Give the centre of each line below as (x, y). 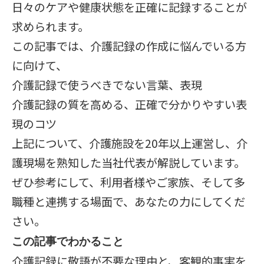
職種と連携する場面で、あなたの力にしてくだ (128, 202)
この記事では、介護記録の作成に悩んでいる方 (129, 46)
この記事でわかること (68, 242)
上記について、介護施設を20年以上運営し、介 (130, 143)
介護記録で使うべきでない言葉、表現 (107, 85)
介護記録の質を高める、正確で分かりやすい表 (129, 104)
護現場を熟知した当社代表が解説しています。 (128, 163)
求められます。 (50, 27)
